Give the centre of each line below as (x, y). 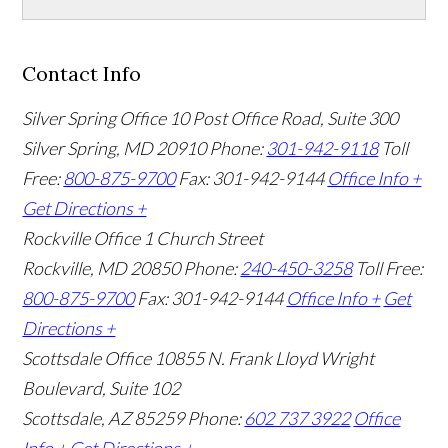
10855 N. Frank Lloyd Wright (264, 358)
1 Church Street (203, 238)
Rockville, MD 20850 (103, 268)
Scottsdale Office (87, 358)
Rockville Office (81, 238)
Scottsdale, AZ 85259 (105, 418)
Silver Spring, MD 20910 (116, 148)
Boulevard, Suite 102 (101, 388)
